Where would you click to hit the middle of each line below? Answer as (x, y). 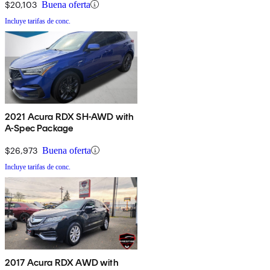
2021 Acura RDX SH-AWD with (70, 116)
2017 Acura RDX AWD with (62, 262)
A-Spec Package (39, 128)
